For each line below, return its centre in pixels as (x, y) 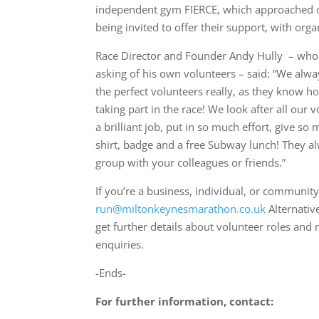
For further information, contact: (185, 301)
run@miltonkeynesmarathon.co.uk (181, 208)
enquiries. (120, 244)
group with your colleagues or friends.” (191, 162)
